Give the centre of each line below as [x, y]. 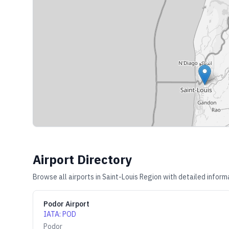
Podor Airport [66, 204]
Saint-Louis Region [132, 177]
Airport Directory [82, 159]
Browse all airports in [67, 177]
